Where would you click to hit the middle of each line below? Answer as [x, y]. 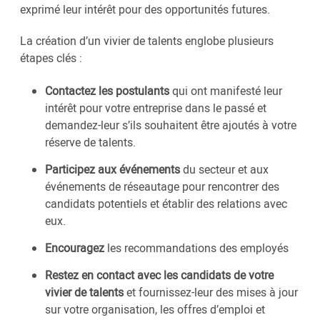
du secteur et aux [226, 169]
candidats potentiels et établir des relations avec [166, 203]
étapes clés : [51, 57]
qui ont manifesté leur [226, 90]
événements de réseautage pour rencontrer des [162, 186]
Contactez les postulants [107, 90]
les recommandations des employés [198, 247]
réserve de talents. [90, 142]
